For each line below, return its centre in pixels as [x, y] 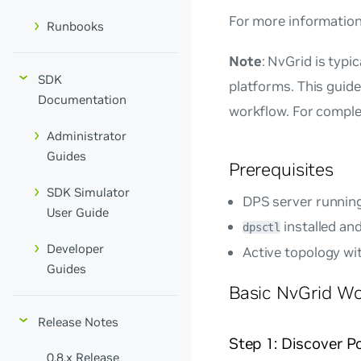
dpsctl [261, 228]
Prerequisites [281, 169]
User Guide [78, 212]
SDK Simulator [88, 192]
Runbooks [75, 27]
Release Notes [78, 322]
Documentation [82, 100]
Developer [75, 248]
